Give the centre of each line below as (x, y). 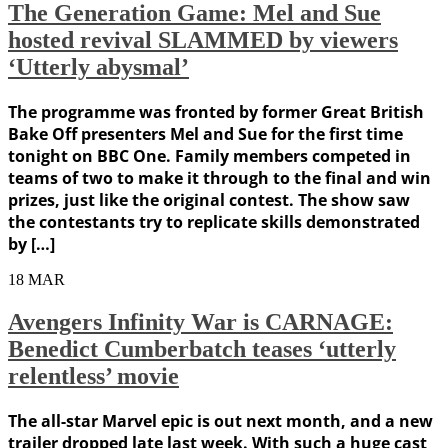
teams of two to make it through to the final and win (219, 178)
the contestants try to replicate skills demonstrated (214, 222)
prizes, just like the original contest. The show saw (209, 200)
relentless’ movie (93, 376)
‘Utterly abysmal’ (98, 67)
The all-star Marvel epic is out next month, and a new (220, 421)
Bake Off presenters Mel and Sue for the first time (205, 134)
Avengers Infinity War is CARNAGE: (200, 322)
